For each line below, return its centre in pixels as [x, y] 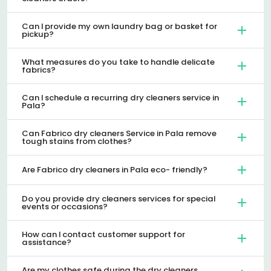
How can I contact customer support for [103, 234]
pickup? [38, 34]
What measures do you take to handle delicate [118, 62]
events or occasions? [65, 206]
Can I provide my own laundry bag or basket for [119, 26]
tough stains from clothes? [77, 141]
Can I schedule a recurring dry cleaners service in [120, 97]
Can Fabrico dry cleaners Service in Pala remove [93, 133]
